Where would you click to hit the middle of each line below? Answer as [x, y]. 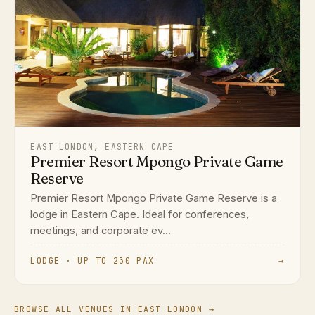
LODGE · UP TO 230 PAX [92, 261]
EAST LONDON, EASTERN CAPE [102, 146]
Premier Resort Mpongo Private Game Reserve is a [154, 198]
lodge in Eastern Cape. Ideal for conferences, [140, 214]
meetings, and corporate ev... [101, 230]
